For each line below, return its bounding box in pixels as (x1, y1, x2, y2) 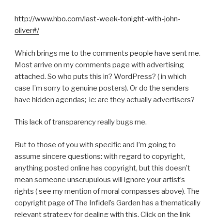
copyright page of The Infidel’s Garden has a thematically (15, 198, 201, 207)
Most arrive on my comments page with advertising (15, 60, 184, 69)
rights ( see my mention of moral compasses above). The (15, 186, 200, 196)
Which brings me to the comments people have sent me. (15, 48, 201, 58)
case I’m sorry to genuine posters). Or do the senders (15, 83, 189, 93)
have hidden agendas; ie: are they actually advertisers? (15, 95, 195, 104)
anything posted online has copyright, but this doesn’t (15, 163, 190, 172)
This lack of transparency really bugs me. (15, 118, 147, 127)
